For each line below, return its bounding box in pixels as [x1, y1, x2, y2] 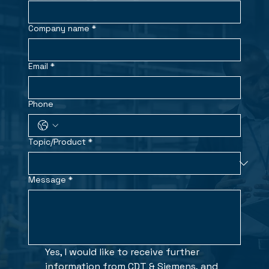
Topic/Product [28, 136, 86, 147]
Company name [28, 22, 89, 34]
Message [28, 174, 66, 185]
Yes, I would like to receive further [44, 245, 199, 258]
